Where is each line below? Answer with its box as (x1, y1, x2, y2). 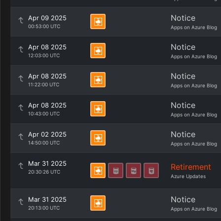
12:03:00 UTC (28, 52, 60, 58)
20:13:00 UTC (28, 205, 60, 211)
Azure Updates (171, 173, 206, 179)
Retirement (171, 162, 211, 172)
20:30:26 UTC (28, 169, 60, 175)
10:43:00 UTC (28, 110, 60, 116)
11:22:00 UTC (28, 81, 59, 87)
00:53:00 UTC (28, 23, 60, 29)
